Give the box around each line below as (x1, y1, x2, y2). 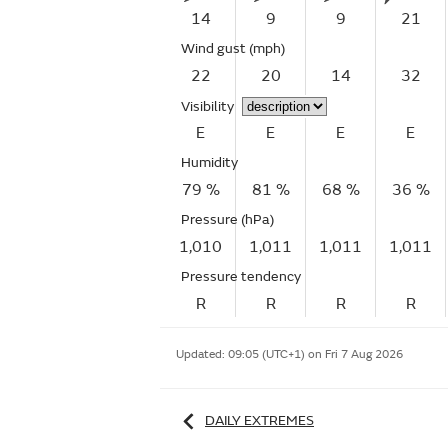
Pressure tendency (181, 268, 301, 285)
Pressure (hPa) (181, 211, 274, 228)
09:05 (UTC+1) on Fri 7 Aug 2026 (228, 347, 403, 362)
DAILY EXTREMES (205, 411, 314, 429)
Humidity (181, 154, 238, 171)
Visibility (181, 98, 234, 115)
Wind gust (181, 40, 249, 57)
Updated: (176, 347, 228, 362)
